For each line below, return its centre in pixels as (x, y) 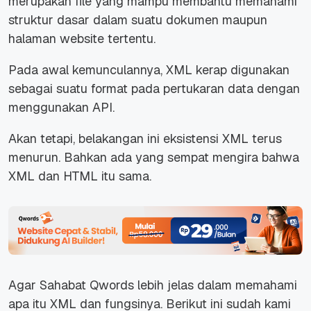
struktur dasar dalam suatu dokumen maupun (138, 20)
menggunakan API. (63, 108)
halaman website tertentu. (84, 39)
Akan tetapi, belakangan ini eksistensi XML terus (145, 139)
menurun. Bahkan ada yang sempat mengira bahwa (154, 158)
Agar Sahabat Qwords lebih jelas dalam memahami (153, 285)
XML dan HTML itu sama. (82, 176)
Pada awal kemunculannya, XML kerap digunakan (149, 70)
